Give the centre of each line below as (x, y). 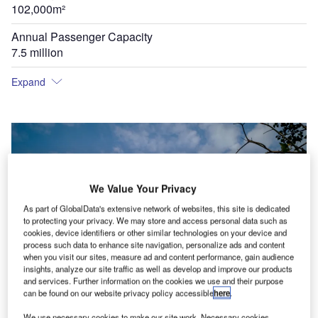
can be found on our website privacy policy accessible (119, 293)
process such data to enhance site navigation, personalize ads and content (154, 245)
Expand (28, 82)
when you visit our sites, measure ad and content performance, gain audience (159, 257)
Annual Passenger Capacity (82, 37)
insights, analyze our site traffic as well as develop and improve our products (158, 269)
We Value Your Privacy (143, 188)
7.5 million (37, 52)
